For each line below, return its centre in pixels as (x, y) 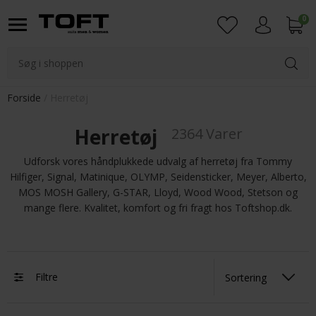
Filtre (47, 277)
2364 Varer (207, 134)
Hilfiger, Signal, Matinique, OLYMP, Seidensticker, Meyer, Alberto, (158, 177)
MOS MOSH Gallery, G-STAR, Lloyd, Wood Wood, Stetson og (158, 192)
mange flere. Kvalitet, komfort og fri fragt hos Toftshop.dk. (158, 208)
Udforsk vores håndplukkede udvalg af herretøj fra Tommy (158, 161)
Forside (24, 98)
